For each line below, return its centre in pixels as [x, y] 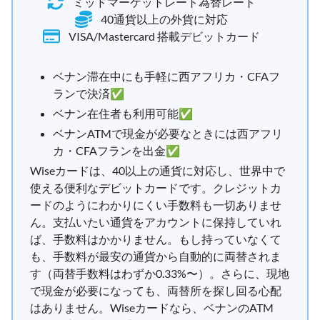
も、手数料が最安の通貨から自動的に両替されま [156, 256]
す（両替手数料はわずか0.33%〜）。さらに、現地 [160, 273]
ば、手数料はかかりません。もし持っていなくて [156, 239]
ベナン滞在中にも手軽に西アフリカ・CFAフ [166, 76]
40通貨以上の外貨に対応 [164, 19]
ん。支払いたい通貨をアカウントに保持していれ [156, 222]
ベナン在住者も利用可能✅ [123, 113]
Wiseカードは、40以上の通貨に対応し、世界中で [157, 170]
